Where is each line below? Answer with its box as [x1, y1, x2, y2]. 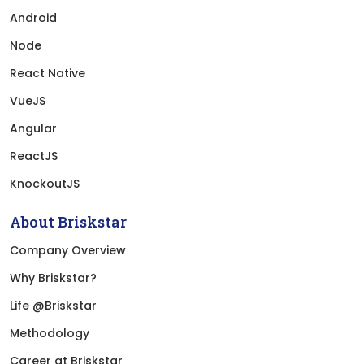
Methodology [10, 324, 89, 341]
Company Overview [10, 241, 126, 258]
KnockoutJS [10, 175, 80, 192]
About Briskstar [10, 211, 127, 232]
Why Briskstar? [10, 269, 97, 286]
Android [10, 9, 57, 26]
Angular [10, 119, 57, 136]
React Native [10, 64, 85, 81]
